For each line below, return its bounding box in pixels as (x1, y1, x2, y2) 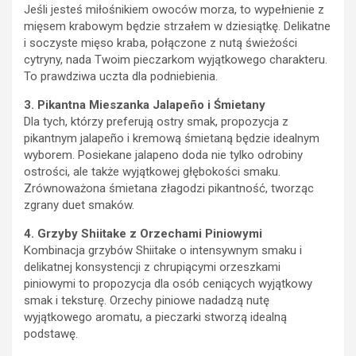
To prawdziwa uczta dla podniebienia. (24, 68, 218, 83)
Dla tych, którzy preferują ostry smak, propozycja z (24, 114, 288, 129)
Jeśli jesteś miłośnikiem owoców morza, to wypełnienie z (24, 2, 324, 17)
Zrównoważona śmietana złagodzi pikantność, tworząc (24, 180, 314, 195)
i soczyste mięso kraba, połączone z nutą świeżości (24, 35, 297, 50)
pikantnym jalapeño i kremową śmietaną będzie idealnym (24, 130, 319, 145)
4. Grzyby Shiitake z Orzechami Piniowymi (24, 226, 262, 241)
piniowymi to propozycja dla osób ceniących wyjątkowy (24, 276, 312, 291)
